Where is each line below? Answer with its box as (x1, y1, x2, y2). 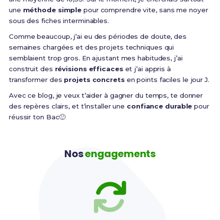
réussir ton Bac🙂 (8, 112, 66, 121)
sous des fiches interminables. (8, 16, 109, 25)
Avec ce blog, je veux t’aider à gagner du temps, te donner (8, 91, 203, 99)
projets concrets (64, 75, 125, 83)
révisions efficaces (55, 64, 123, 73)
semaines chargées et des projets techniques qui (8, 43, 174, 51)
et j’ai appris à (123, 64, 171, 73)
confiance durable (127, 102, 192, 110)
